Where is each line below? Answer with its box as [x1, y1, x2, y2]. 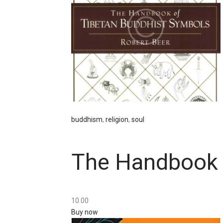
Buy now [71, 208, 98, 217]
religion [106, 115, 128, 124]
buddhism [71, 115, 103, 124]
